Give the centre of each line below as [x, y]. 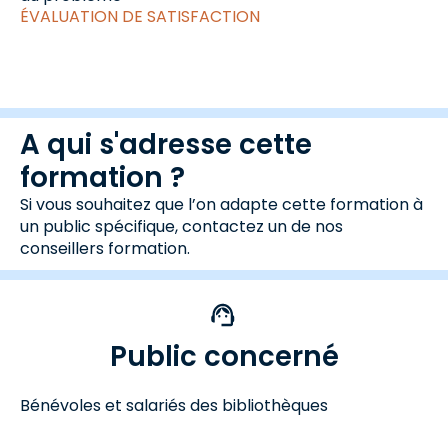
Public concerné [224, 356]
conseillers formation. [105, 248]
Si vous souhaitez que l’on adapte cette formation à [221, 204]
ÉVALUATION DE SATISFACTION [140, 16]
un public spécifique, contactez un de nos [181, 226]
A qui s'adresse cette [166, 144]
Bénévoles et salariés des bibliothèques [174, 405]
